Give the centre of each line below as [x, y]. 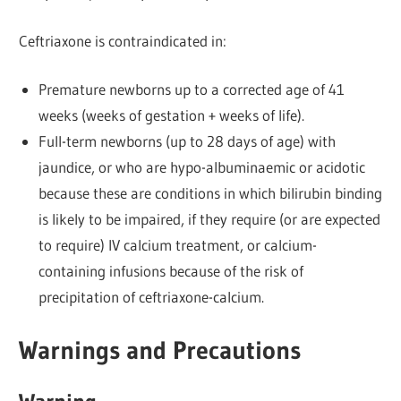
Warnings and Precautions [160, 350]
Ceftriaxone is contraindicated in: [123, 40]
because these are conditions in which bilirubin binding [210, 193]
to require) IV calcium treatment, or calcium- [177, 245]
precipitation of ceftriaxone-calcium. [151, 297]
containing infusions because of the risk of [171, 271]
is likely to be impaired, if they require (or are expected [209, 219]
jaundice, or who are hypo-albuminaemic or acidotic [201, 167]
